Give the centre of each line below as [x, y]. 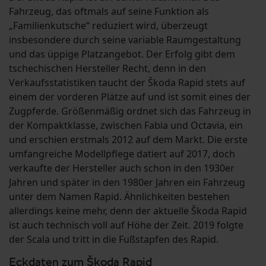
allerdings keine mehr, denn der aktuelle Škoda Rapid [128, 211]
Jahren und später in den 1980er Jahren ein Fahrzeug [127, 183]
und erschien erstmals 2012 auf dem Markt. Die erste [128, 140]
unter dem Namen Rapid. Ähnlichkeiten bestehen [119, 197]
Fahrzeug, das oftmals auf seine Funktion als [109, 12]
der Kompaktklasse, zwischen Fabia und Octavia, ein [126, 126]
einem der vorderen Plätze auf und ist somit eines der [130, 97]
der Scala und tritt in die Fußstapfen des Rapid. [114, 240]
